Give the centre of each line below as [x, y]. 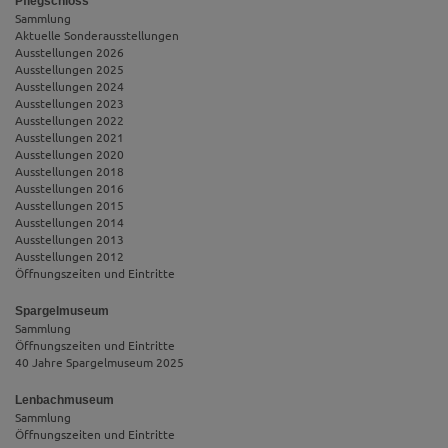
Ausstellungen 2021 [69, 137]
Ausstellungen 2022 [69, 120]
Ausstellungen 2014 [69, 222]
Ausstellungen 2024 [69, 86]
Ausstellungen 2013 [69, 239]
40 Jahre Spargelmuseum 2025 [99, 362]
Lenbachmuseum [64, 400]
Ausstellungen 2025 [69, 69]
